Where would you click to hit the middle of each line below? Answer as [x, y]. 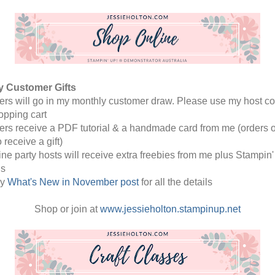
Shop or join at [67, 209]
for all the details [177, 182]
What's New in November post [73, 182]
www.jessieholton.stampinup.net [170, 209]
